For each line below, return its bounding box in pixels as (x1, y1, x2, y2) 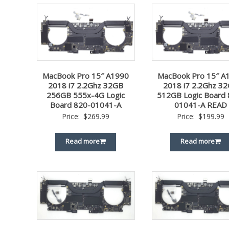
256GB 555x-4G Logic (47, 89, 125, 100)
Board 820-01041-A (50, 99, 122, 110)
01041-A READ (174, 99, 227, 110)
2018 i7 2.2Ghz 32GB (48, 80, 124, 90)
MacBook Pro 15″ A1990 (42, 70, 129, 81)
